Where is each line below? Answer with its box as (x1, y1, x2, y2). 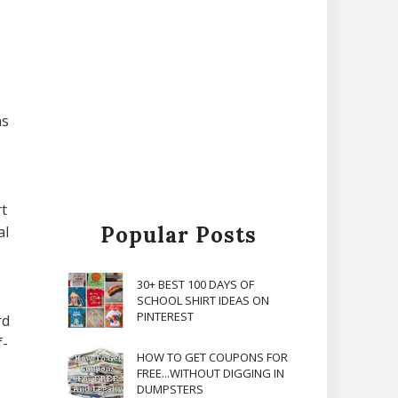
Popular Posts (100, 220, 257, 249)
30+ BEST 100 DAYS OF (136, 275, 254, 292)
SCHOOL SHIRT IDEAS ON (136, 291, 269, 308)
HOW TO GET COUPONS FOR (136, 349, 288, 366)
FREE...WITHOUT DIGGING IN (136, 365, 284, 382)
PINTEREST (136, 307, 194, 324)
